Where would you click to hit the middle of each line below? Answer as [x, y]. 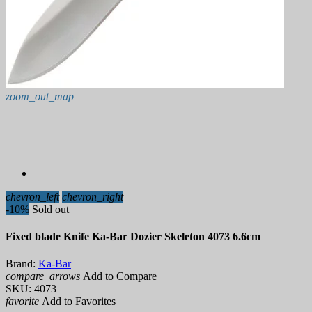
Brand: [21, 264]
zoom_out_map [40, 96]
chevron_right [93, 196]
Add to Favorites [77, 302]
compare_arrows [43, 276]
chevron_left [32, 196]
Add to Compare [118, 276]
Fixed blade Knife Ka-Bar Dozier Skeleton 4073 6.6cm [133, 237]
